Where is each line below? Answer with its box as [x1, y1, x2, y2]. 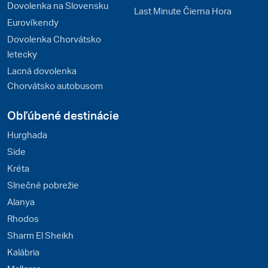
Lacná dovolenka [7, 65, 77, 77]
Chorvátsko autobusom [7, 80, 103, 92]
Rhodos [7, 212, 39, 225]
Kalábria [7, 246, 39, 258]
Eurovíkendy [7, 16, 59, 29]
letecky [7, 48, 37, 60]
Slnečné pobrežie [7, 179, 79, 191]
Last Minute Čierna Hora [134, 5, 232, 17]
